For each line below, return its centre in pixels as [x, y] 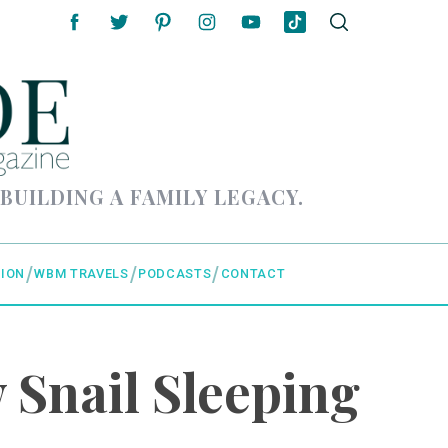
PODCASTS [175, 274]
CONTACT [253, 274]
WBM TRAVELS [81, 274]
